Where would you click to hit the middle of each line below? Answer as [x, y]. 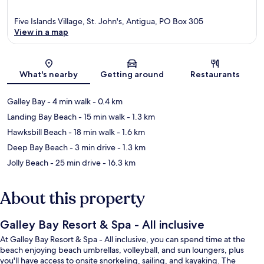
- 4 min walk [68, 101]
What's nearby [49, 74]
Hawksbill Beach [37, 132]
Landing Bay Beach [42, 116]
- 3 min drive [92, 147]
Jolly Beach [28, 162]
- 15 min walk [101, 116]
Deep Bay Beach [37, 147]
